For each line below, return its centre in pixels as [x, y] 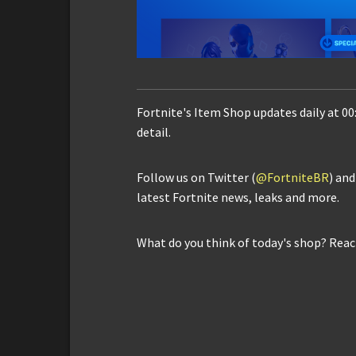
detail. [154, 132]
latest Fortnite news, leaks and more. [238, 197]
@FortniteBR [292, 177]
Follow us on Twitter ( [196, 177]
